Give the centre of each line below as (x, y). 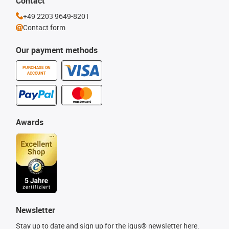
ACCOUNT (37, 73)
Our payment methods (57, 50)
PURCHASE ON (37, 67)
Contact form (44, 28)
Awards (30, 122)
